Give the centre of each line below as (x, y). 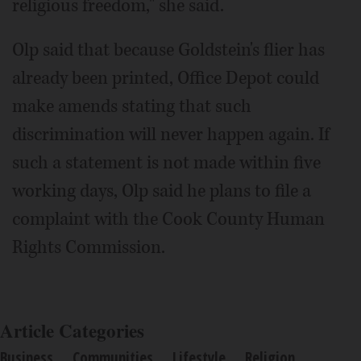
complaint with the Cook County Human (168, 219)
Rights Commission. (89, 247)
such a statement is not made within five (166, 163)
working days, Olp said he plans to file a (162, 191)
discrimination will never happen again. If (171, 135)
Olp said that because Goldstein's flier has (168, 50)
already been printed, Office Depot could (166, 78)
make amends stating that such (132, 106)
